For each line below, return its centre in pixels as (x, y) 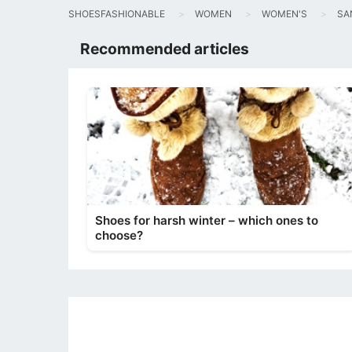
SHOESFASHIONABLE (117, 14)
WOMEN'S (284, 14)
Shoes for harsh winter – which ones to (207, 220)
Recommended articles (165, 49)
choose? (119, 235)
